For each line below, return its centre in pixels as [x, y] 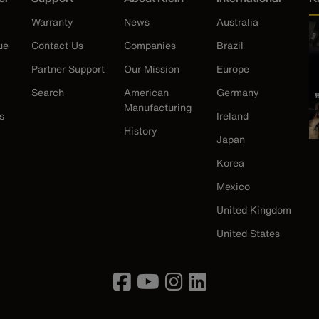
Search [48, 93]
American [146, 93]
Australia [237, 22]
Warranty [52, 22]
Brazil [230, 46]
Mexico [233, 187]
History [141, 131]
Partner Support [68, 69]
